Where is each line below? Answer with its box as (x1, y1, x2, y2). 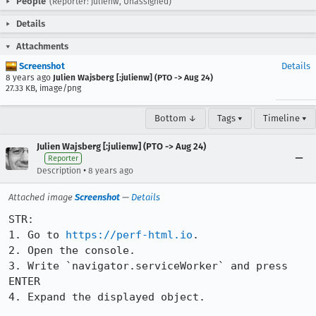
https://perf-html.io (66, 229, 193, 241)
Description (37, 166, 81, 176)
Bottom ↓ (154, 113, 197, 123)
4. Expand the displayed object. (8, 291, 205, 303)
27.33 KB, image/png (6, 83, 81, 93)
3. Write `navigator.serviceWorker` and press (8, 260, 288, 272)
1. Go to (8, 229, 66, 241)
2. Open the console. (8, 244, 135, 257)
